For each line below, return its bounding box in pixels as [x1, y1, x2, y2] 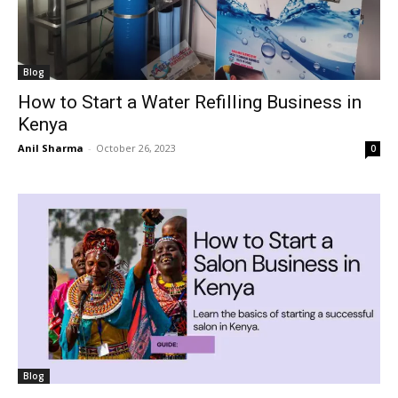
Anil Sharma [18, 141, 84, 155]
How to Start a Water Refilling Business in [18, 92, 362, 114]
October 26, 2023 [96, 141, 176, 155]
